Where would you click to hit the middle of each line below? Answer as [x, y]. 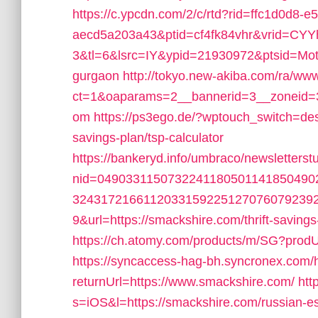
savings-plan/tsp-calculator [148, 138]
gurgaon [96, 76]
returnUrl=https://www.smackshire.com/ [183, 282]
